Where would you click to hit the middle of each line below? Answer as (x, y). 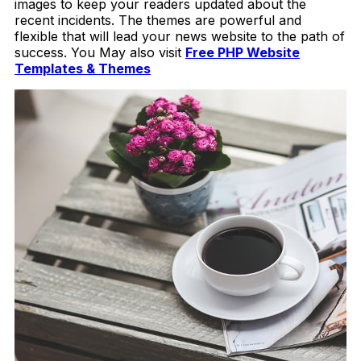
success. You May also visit (100, 52)
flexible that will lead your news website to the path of (180, 36)
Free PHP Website (243, 52)
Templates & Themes (83, 68)
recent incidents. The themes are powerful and (158, 20)
